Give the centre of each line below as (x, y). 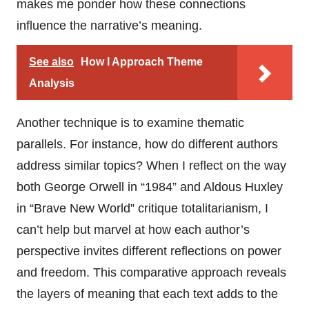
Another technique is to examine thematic (130, 122)
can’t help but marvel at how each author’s (133, 229)
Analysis (52, 83)
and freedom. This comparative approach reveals (151, 272)
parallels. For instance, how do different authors (147, 144)
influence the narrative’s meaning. (109, 25)
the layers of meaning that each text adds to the (147, 293)
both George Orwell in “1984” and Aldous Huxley (150, 187)
